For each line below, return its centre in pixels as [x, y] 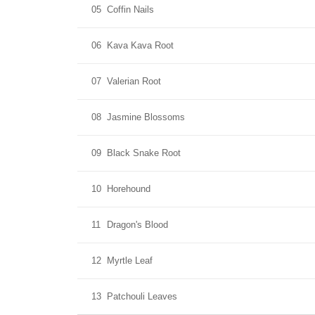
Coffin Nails [130, 9]
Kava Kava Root [140, 45]
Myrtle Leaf [130, 261]
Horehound [129, 189]
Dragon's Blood [137, 225]
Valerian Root [134, 81]
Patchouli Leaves [142, 296]
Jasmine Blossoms [146, 117]
